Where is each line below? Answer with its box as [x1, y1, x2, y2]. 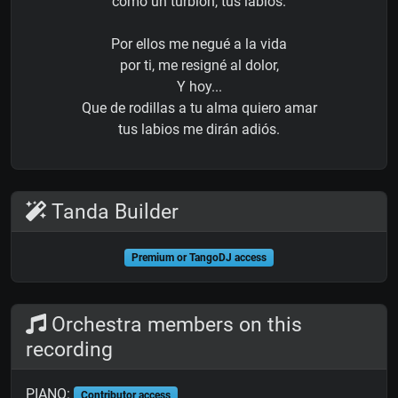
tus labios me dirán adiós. [118, 121, 280, 139]
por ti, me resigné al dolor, [119, 57, 279, 75]
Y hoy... [176, 78, 222, 96]
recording [26, 337, 113, 362]
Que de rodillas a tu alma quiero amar [81, 99, 317, 117]
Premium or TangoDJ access [131, 251, 267, 265]
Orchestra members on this [46, 312, 303, 338]
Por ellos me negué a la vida [111, 36, 287, 53]
